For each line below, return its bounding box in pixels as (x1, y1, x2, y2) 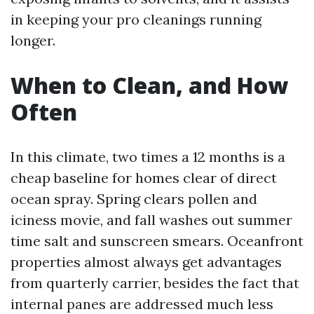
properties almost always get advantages (11, 253, 282, 271)
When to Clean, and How (11, 70, 288, 100)
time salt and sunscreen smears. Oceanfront (11, 232, 303, 250)
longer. (11, 32, 55, 49)
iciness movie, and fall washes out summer (11, 211, 292, 228)
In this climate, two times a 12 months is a (11, 148, 285, 165)
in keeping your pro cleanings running (11, 11, 261, 28)
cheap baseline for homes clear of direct (11, 169, 277, 186)
